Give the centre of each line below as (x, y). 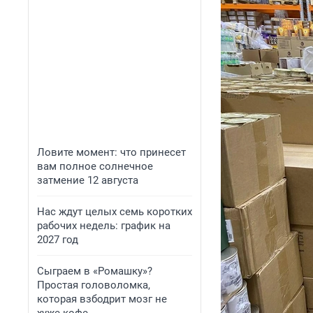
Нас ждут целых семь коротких (115, 212)
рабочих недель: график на (104, 226)
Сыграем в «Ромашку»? (95, 271)
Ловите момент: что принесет (111, 152)
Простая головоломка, (94, 285)
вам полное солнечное (95, 166)
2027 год (58, 240)
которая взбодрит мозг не (102, 299)
